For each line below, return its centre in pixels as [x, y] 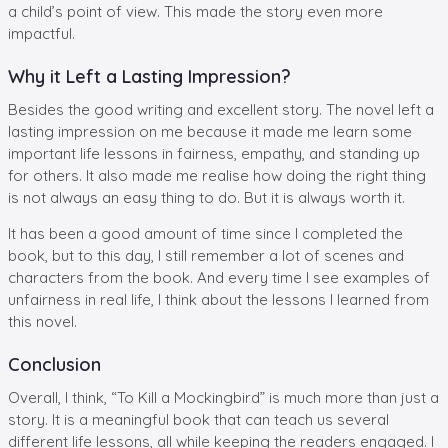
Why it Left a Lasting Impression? [149, 76]
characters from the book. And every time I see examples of [219, 277]
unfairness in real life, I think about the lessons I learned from [218, 299]
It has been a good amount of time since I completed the [205, 233]
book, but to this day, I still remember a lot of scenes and [206, 255]
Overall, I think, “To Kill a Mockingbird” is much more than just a [223, 397]
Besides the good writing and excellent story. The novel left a [221, 109]
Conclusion [54, 364]
